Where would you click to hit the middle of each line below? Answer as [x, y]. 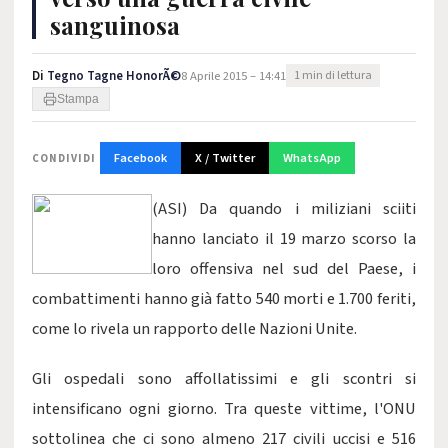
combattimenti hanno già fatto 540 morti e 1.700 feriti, [224, 299]
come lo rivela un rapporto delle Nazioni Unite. [194, 329]
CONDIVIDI [64, 158]
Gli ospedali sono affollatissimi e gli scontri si [224, 379]
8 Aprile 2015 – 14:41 [233, 75]
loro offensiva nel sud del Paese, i [284, 269]
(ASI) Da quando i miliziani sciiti [284, 209]
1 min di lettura [333, 75]
